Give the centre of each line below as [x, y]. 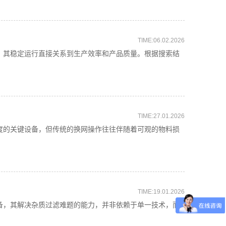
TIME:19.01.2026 [161, 192]
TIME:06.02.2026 [161, 40]
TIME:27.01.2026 [161, 116]
